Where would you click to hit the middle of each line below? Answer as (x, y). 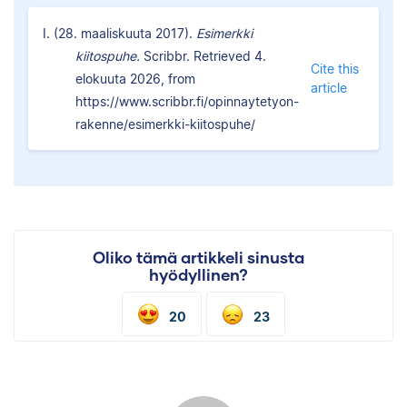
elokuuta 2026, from (135, 78)
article (328, 88)
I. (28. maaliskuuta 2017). (119, 33)
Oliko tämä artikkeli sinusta (198, 257)
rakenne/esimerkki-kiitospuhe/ (165, 124)
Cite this (334, 69)
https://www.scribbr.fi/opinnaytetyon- (187, 101)
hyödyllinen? (198, 274)
